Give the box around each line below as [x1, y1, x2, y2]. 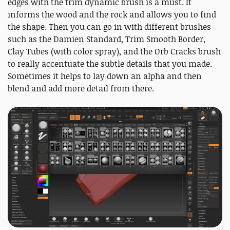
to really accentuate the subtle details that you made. [8, 57, 212, 69]
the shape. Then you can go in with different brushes [8, 21, 211, 32]
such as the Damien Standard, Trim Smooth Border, [8, 33, 205, 45]
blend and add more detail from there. [8, 82, 154, 94]
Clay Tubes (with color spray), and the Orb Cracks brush [8, 45, 221, 57]
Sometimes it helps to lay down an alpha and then [8, 70, 202, 82]
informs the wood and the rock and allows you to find [8, 8, 216, 20]
